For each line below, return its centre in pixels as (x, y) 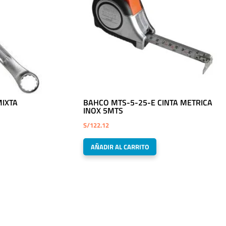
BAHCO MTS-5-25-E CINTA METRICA (148, 103)
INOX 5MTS (103, 111)
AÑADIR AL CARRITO (120, 147)
